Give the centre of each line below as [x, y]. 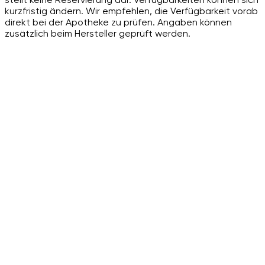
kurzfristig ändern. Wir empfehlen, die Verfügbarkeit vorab [131, 11]
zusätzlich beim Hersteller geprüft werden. [98, 33]
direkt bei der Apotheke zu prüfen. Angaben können [118, 22]
